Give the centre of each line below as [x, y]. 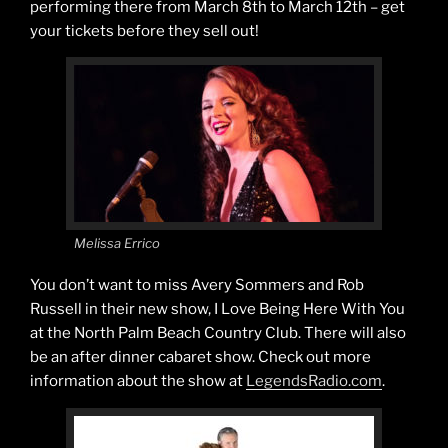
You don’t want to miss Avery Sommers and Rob [197, 285]
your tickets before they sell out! [144, 30]
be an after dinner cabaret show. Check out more [200, 357]
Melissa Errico [117, 242]
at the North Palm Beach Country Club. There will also [218, 333]
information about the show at [138, 381]
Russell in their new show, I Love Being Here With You [217, 309]
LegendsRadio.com [314, 381]
